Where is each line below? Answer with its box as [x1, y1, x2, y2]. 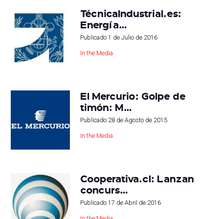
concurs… [80, 183, 128, 196]
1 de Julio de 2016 [108, 33, 157, 41]
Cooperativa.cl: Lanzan [80, 172, 194, 185]
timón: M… [80, 100, 132, 113]
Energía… [80, 18, 127, 31]
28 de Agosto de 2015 [108, 116, 167, 124]
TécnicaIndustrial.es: [80, 6, 181, 20]
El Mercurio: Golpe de [80, 89, 186, 102]
